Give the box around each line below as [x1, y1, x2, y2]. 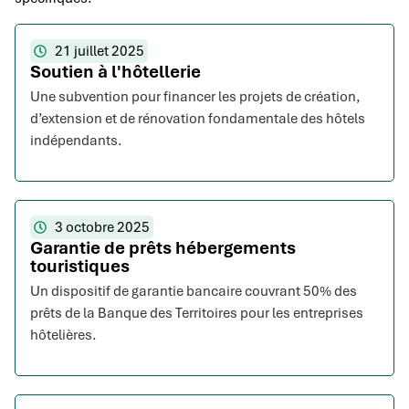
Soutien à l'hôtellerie [30, 60, 201, 84]
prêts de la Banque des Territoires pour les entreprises [30, 304, 363, 323]
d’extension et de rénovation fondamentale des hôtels [30, 110, 365, 129]
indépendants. [30, 131, 122, 151]
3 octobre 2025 [54, 218, 150, 237]
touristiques [30, 255, 130, 278]
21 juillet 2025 [54, 42, 144, 61]
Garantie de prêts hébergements [30, 236, 296, 260]
